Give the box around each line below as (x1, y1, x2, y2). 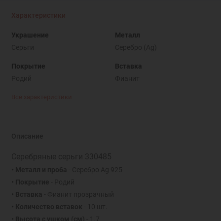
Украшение (11, 31, 49, 39)
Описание (11, 132, 43, 141)
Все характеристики (11, 93, 72, 101)
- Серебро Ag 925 (67, 166, 122, 174)
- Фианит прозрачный (42, 190, 114, 199)
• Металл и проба (11, 166, 67, 174)
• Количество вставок (11, 203, 82, 211)
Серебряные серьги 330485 (11, 152, 111, 162)
